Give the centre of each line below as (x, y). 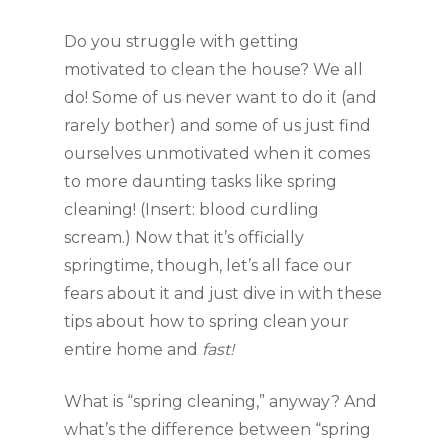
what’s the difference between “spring (217, 429)
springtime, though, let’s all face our (208, 265)
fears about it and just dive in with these (223, 293)
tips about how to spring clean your (206, 321)
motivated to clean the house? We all (213, 69)
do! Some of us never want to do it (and (220, 97)
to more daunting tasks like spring (200, 181)
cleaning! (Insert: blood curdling (191, 209)
